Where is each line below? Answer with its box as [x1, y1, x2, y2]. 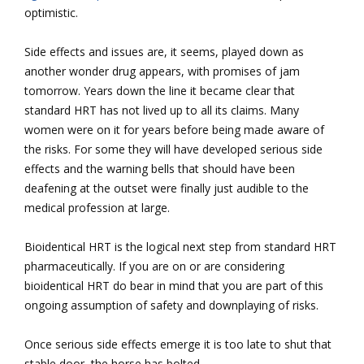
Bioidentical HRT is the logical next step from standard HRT [24, 238, 336, 254]
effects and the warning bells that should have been [24, 160, 295, 176]
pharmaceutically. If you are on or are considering [24, 258, 284, 274]
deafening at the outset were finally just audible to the [24, 180, 309, 196]
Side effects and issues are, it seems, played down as [24, 43, 304, 59]
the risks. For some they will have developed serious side [24, 141, 323, 157]
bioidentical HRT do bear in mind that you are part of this [24, 277, 323, 293]
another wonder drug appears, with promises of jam [24, 63, 300, 79]
